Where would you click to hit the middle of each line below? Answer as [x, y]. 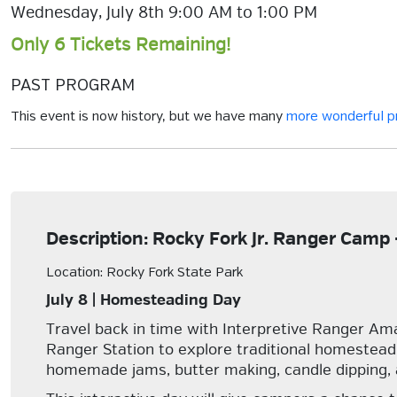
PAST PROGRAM [73, 86]
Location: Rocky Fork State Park [144, 273]
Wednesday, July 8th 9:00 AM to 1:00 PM [164, 12]
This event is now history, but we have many [148, 117]
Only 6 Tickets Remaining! [121, 45]
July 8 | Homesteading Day [144, 300]
